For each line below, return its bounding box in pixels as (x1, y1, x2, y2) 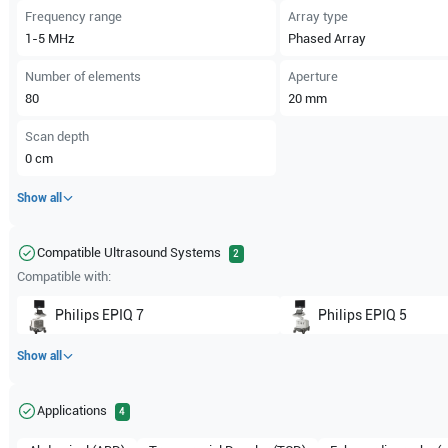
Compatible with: (17, 269, 112, 284)
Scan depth (25, 129, 90, 144)
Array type (287, 9, 348, 24)
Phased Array (287, 31, 366, 46)
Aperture (287, 69, 338, 84)
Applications (37, 403, 108, 418)
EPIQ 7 (102, 306, 145, 323)
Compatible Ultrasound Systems (37, 245, 222, 260)
